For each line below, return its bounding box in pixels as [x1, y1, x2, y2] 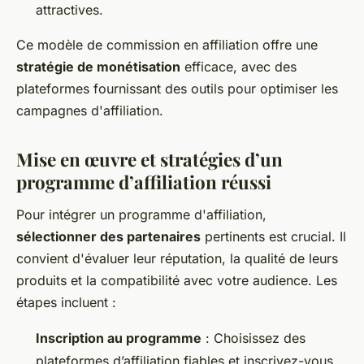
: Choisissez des [201, 329, 305, 346]
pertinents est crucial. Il [201, 227, 346, 245]
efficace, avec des [180, 58, 297, 75]
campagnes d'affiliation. [16, 102, 163, 119]
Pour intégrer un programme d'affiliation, [16, 206, 266, 223]
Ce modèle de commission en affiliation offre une [16, 36, 318, 53]
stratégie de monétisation [16, 58, 180, 75]
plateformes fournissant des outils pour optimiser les [16, 80, 338, 97]
